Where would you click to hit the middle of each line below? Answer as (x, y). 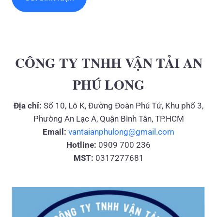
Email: (54, 132)
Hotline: (81, 145)
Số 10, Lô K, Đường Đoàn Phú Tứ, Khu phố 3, (123, 106)
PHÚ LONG (108, 85)
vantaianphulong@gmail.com (121, 132)
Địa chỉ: (28, 106)
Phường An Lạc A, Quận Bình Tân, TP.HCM (108, 119)
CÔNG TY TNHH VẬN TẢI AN (108, 63)
